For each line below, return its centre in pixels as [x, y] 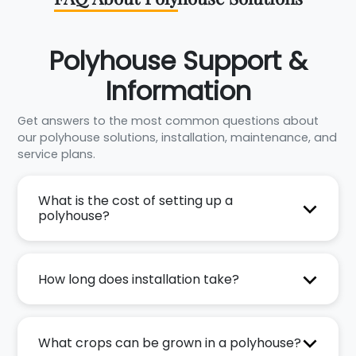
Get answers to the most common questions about [168, 121]
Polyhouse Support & [178, 61]
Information [178, 91]
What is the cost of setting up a [135, 201]
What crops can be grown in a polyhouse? [170, 342]
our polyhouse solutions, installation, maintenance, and [177, 138]
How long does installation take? [139, 279]
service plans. [56, 155]
